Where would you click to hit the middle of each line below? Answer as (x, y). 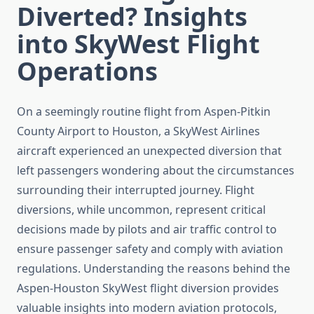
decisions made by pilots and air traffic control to (147, 230)
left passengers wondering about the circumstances (156, 171)
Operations (87, 71)
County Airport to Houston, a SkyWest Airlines (138, 131)
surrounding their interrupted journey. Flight (136, 190)
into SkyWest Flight (138, 44)
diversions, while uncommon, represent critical (141, 210)
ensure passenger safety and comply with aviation (150, 249)
